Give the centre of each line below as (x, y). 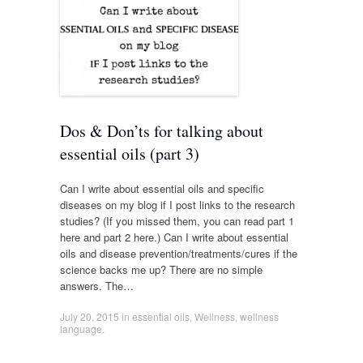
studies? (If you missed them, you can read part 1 (177, 221)
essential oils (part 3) (129, 153)
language (81, 328)
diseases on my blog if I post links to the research (177, 205)
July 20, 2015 (89, 316)
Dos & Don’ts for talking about (161, 130)
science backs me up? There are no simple (161, 270)
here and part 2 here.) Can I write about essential (174, 237)
